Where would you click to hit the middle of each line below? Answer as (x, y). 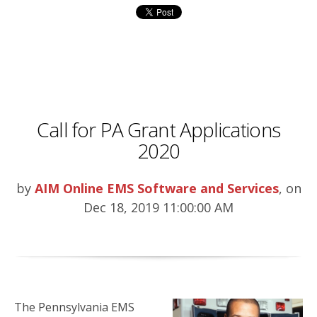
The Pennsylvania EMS (74, 307)
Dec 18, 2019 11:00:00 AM (158, 208)
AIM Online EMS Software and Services (156, 189)
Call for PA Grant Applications (158, 130)
